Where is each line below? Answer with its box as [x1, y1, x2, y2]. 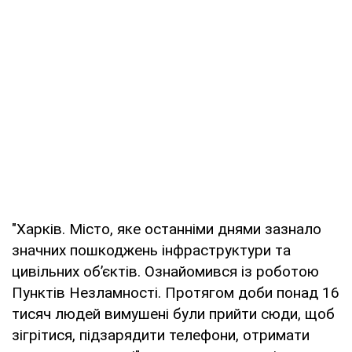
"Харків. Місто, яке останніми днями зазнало [12, 220, 321, 239]
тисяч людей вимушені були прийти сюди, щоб [12, 305, 335, 324]
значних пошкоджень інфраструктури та [12, 241, 291, 260]
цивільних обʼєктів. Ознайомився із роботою [12, 262, 319, 281]
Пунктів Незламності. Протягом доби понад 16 [12, 284, 339, 302]
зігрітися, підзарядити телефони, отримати [12, 326, 310, 345]
